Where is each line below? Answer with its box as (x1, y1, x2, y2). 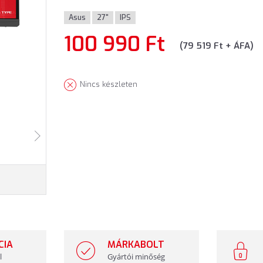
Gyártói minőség (107, 251, 165, 262)
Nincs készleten (80, 79, 137, 89)
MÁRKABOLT (107, 238, 164, 251)
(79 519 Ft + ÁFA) (180, 40, 254, 52)
